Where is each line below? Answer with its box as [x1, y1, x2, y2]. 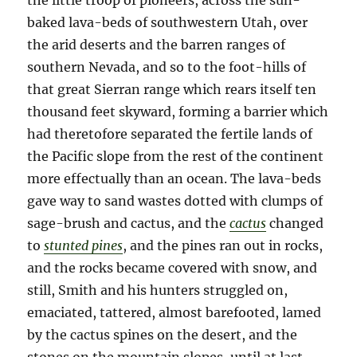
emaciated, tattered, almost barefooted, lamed [27, 304, 322, 321]
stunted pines [44, 237, 124, 254]
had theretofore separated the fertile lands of [27, 126, 313, 143]
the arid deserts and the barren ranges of [27, 37, 286, 53]
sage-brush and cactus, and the [27, 215, 230, 232]
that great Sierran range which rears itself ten [27, 81, 317, 98]
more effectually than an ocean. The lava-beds [27, 171, 322, 187]
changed [266, 215, 324, 232]
